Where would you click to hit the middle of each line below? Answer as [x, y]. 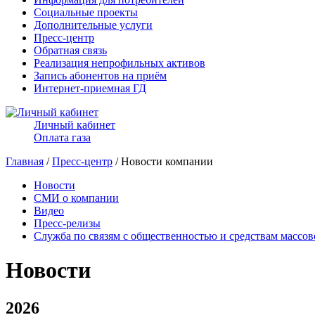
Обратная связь [70, 50]
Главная [25, 161]
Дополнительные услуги [93, 25]
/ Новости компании [163, 161]
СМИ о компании [76, 198]
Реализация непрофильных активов [120, 63]
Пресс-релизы [67, 223]
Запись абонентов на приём [100, 76]
